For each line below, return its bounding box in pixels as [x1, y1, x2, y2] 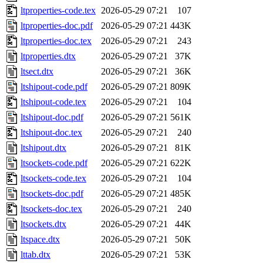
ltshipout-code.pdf [21, 82, 87, 92]
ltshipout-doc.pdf [21, 112, 83, 123]
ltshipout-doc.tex [21, 127, 82, 138]
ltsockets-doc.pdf [21, 188, 83, 199]
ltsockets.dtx [21, 219, 66, 230]
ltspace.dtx [21, 234, 60, 245]
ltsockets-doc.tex [21, 204, 82, 214]
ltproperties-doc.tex [21, 36, 92, 46]
